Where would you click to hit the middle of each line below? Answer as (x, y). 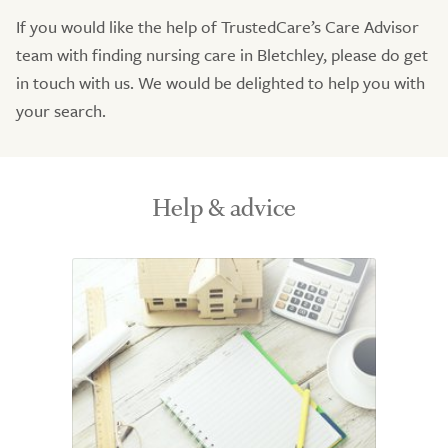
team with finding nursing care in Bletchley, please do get (222, 55)
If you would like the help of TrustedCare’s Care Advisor (217, 27)
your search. (61, 111)
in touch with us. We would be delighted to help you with (220, 83)
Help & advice (224, 208)
